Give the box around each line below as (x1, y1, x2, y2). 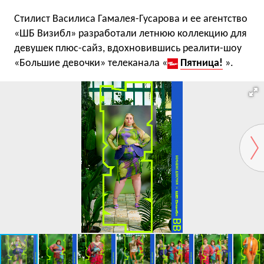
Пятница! (180, 58, 223, 69)
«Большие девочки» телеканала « (14, 58, 167, 69)
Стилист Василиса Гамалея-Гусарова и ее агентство (14, 14, 247, 25)
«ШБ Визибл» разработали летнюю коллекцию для (14, 28, 247, 39)
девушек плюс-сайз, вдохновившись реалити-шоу (14, 43, 242, 54)
